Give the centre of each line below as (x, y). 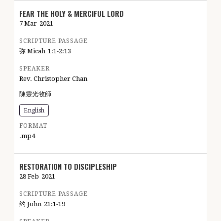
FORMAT (33, 126)
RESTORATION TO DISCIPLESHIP (68, 166)
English (34, 110)
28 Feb (29, 176)
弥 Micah (32, 51)
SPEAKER (35, 69)
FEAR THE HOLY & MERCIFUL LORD (72, 13)
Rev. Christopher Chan (53, 79)
